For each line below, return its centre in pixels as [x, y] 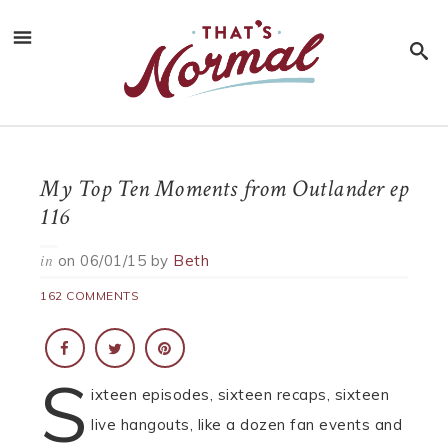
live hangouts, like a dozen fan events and [247, 424]
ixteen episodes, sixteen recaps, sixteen [240, 394]
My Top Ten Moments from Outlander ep [224, 188]
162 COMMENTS [89, 295]
